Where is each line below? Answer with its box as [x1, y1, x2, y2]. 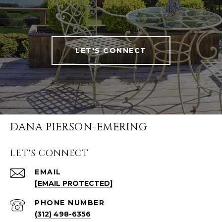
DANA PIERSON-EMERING [10, 120, 147, 135]
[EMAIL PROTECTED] [35, 179, 112, 188]
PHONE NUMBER [35, 198, 105, 208]
